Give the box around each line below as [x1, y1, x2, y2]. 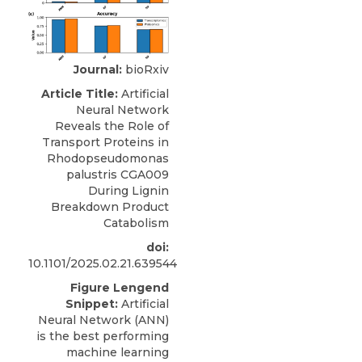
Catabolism [103, 215, 169, 230]
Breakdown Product [51, 199, 169, 214]
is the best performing [36, 328, 169, 343]
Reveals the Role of [55, 118, 169, 133]
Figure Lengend [70, 280, 169, 295]
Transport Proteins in [42, 134, 169, 149]
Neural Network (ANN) [38, 312, 169, 327]
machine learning [66, 344, 169, 360]
